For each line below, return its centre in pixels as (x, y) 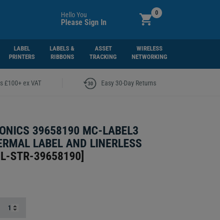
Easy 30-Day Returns (129, 83)
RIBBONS (62, 57)
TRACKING (103, 57)
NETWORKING (150, 57)
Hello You (74, 15)
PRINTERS (22, 57)
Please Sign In (83, 22)
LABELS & (62, 48)
